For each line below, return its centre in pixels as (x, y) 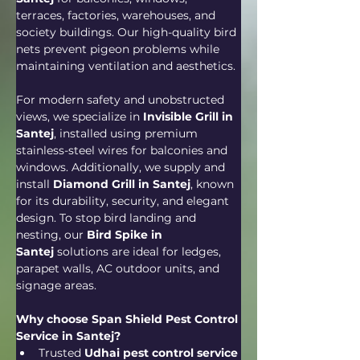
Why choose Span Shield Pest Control (129, 319)
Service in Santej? (68, 336)
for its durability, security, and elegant (124, 201)
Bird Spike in (126, 235)
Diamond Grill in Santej (122, 184)
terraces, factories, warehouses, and (117, 15)
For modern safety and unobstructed (122, 100)
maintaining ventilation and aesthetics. (126, 66)
